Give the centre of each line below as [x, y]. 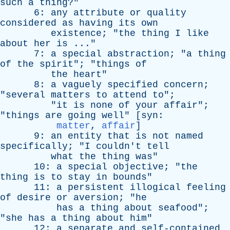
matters [71, 95]
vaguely [82, 85]
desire [34, 198]
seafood [178, 208]
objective [138, 167]
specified [133, 85]
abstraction [138, 54]
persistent [96, 187]
